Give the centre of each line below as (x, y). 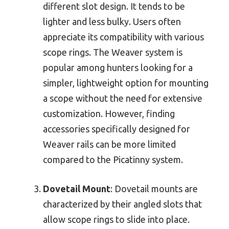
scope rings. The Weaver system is (113, 52)
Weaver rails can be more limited (109, 144)
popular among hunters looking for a (118, 68)
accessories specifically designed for (117, 129)
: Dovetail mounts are (154, 189)
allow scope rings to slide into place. (116, 220)
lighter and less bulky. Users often (112, 22)
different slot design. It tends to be (114, 6)
